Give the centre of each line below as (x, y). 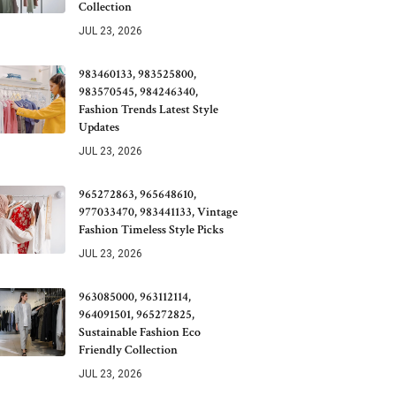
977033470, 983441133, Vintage (158, 212)
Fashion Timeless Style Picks (151, 230)
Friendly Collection (128, 350)
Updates (99, 127)
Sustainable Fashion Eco (140, 332)
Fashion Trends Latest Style (148, 110)
